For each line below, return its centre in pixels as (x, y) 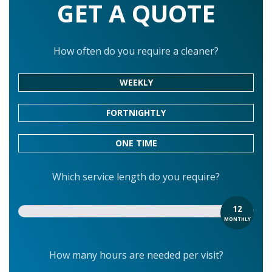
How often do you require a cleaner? (136, 51)
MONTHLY (237, 219)
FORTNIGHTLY (136, 113)
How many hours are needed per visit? (136, 255)
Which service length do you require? (136, 177)
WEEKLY (136, 82)
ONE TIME (136, 143)
